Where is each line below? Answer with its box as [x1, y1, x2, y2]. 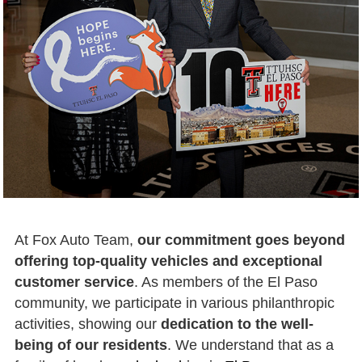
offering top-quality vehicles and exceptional [14, 252, 322, 269]
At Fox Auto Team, [14, 231, 137, 248]
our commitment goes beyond [137, 231, 345, 248]
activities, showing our [14, 315, 161, 332]
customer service [14, 273, 134, 290]
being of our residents [14, 336, 167, 353]
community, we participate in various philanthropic [14, 294, 335, 311]
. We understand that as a [166, 336, 334, 353]
